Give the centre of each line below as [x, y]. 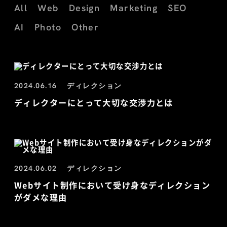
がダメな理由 [41, 197]
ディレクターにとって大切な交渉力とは [94, 103]
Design [84, 8]
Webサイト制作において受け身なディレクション [112, 185]
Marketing [134, 8]
